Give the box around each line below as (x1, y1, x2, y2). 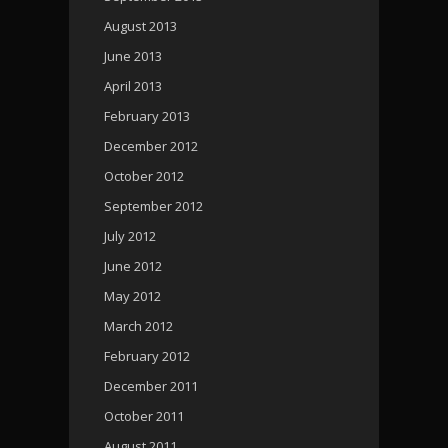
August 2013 (104, 16, 177, 35)
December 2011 (104, 376, 198, 395)
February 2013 (104, 106, 190, 125)
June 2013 (104, 46, 162, 65)
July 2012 (104, 226, 156, 245)
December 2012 (104, 136, 198, 155)
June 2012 (104, 256, 162, 275)
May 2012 (104, 286, 161, 305)
